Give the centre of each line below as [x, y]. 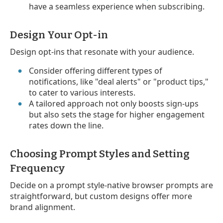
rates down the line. [66, 125]
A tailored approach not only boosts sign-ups [114, 103]
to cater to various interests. [82, 92]
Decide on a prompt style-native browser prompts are [111, 185]
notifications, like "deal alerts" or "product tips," [119, 81]
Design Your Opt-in [59, 35]
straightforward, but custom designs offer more [101, 196]
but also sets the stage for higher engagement [117, 114]
